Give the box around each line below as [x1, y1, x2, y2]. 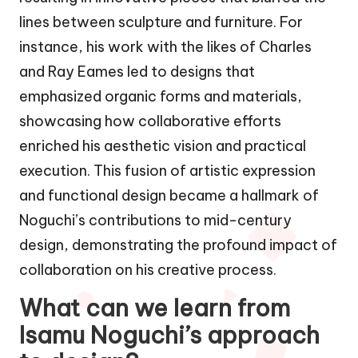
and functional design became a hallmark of [19, 186, 319, 205]
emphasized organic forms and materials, [19, 87, 302, 106]
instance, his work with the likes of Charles [19, 38, 312, 57]
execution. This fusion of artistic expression [19, 161, 316, 181]
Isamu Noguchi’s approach [19, 320, 320, 351]
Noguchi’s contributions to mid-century [19, 211, 292, 230]
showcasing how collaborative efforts [19, 112, 281, 131]
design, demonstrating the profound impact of [19, 236, 337, 255]
